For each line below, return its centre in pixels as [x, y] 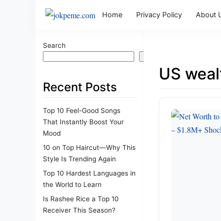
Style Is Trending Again [79, 159]
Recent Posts [80, 87]
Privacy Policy [159, 15]
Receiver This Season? [79, 210]
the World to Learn [72, 184]
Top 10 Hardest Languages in [89, 173]
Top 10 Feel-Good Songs [82, 110]
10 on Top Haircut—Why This [89, 147]
